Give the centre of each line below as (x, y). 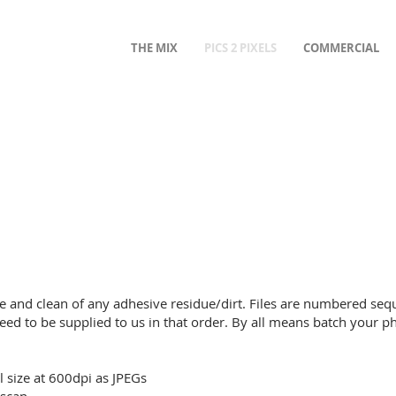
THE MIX (154, 48)
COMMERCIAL (341, 48)
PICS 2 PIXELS (240, 48)
